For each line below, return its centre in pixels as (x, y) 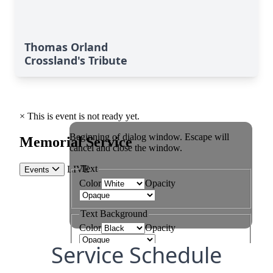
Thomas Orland (66, 47)
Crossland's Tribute (76, 60)
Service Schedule (136, 255)
